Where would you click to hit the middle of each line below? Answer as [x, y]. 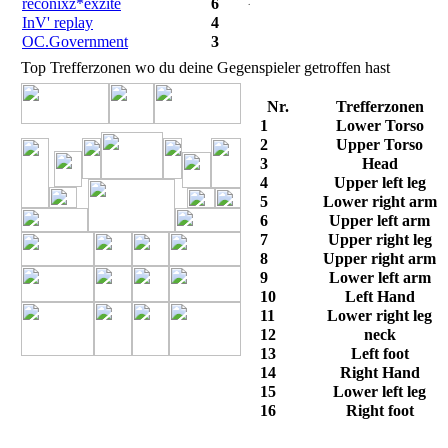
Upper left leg [380, 182]
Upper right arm [380, 258]
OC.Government [75, 41]
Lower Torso [380, 125]
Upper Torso [380, 144]
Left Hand [380, 296]
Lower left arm [380, 277]
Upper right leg [380, 239]
